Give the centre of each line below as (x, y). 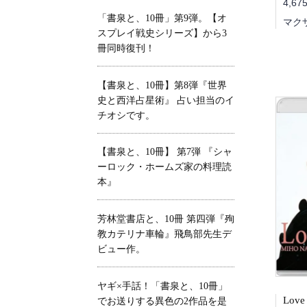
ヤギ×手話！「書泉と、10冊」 (162, 286)
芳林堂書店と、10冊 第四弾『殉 (166, 219)
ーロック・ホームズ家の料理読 (164, 167)
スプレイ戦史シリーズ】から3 (162, 33)
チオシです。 (126, 115)
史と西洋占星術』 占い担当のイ (166, 100)
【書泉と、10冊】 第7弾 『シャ (165, 152)
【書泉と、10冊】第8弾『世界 (162, 85)
